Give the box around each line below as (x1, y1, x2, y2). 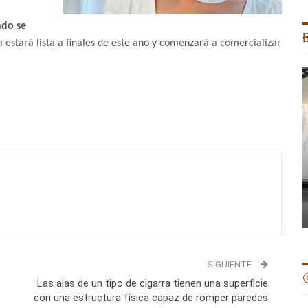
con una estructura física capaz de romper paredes (33, 291, 268, 305)
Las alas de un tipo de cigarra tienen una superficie (36, 277, 268, 290)
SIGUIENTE (206, 259, 254, 270)
